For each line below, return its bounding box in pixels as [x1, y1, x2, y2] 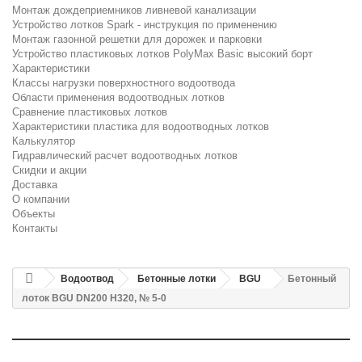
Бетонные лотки [137, 273, 216, 284]
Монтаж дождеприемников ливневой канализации [12, 4, 256, 16]
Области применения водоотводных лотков [12, 91, 225, 103]
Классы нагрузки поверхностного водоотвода [12, 77, 235, 89]
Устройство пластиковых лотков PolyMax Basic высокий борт [12, 48, 313, 60]
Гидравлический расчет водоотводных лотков [12, 149, 238, 162]
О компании [12, 193, 69, 205]
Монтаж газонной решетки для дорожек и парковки [12, 33, 262, 45]
